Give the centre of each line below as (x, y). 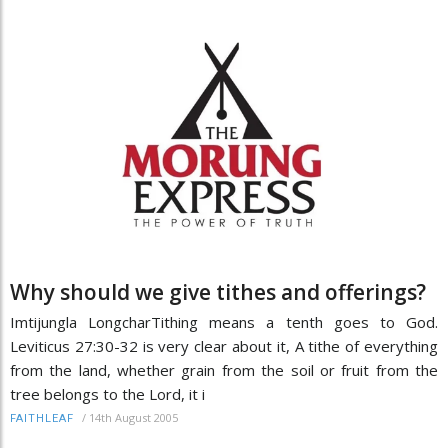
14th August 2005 (133, 417)
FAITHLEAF (42, 418)
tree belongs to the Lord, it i (107, 393)
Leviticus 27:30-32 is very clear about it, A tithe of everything (224, 345)
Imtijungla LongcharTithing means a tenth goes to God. (224, 321)
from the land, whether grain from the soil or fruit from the (224, 369)
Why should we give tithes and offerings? (218, 291)
